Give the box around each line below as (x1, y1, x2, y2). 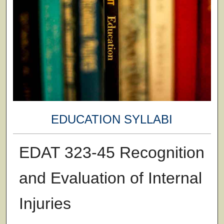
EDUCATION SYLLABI (51, 112, 173, 126)
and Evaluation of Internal (18, 168, 202, 187)
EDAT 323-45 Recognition (18, 143, 204, 161)
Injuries (18, 194, 71, 212)
